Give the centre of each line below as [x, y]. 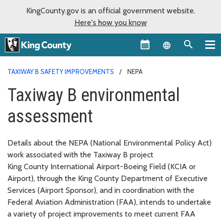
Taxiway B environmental [94, 95]
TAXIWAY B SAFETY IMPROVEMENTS [61, 71]
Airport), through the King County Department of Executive [108, 178]
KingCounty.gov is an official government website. [110, 11]
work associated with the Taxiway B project [80, 154]
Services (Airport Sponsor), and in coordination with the [101, 190]
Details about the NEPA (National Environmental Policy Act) [110, 143]
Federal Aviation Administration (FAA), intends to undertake [109, 202]
